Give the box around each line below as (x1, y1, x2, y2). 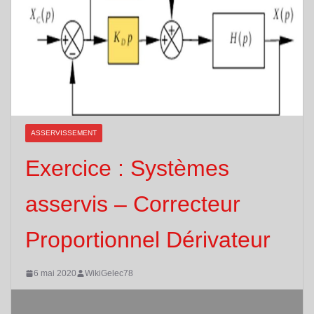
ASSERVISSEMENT (31, 128, 97, 137)
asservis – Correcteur (25, 191, 240, 217)
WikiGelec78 (85, 268, 133, 278)
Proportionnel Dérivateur (25, 226, 271, 252)
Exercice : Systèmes (25, 155, 229, 181)
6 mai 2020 (34, 268, 76, 278)
